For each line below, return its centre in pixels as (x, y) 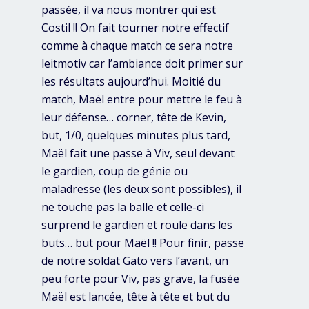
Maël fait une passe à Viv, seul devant (138, 153)
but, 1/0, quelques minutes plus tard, (136, 136)
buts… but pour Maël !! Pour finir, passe (143, 243)
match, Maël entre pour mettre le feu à (142, 100)
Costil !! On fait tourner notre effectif (135, 28)
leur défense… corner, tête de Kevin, (134, 118)
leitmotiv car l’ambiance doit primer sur (142, 64)
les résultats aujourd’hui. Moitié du (131, 82)
